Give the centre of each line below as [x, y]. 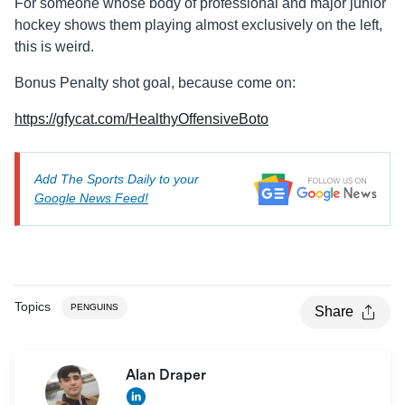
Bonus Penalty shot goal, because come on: [155, 83]
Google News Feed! [91, 198]
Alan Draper [168, 376]
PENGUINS [94, 307]
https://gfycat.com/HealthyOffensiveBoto [141, 119]
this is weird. [54, 47]
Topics [33, 307]
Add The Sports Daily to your [117, 179]
